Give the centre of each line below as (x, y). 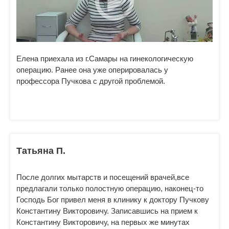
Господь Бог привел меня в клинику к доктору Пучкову (113, 200)
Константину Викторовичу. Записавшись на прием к (107, 211)
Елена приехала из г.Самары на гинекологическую (105, 59)
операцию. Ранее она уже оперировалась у (92, 70)
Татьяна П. (41, 151)
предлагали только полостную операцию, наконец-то (110, 188)
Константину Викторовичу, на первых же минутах (103, 222)
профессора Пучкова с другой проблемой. (91, 81)
